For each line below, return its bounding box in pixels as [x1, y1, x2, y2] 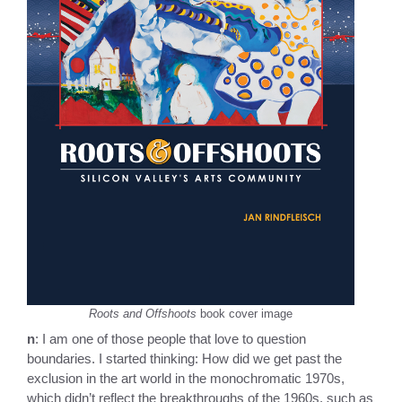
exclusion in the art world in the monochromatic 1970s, [27, 370, 345, 386]
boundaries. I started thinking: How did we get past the [27, 350, 342, 366]
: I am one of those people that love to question [35, 330, 306, 346]
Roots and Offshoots [89, 307, 197, 321]
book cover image [197, 307, 293, 321]
